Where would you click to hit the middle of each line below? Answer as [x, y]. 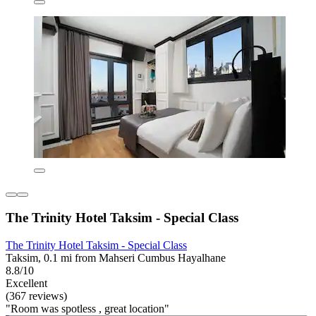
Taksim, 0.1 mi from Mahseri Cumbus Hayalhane [116, 258]
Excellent [26, 283]
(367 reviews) [36, 296]
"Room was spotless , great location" [87, 309]
